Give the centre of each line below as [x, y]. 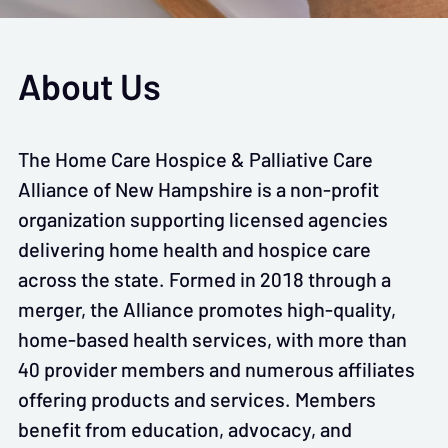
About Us [89, 87]
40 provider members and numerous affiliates [216, 369]
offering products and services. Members [197, 399]
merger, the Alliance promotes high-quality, [207, 309]
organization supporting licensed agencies [203, 219]
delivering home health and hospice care [194, 249]
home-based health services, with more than [212, 339]
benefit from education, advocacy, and [185, 429]
